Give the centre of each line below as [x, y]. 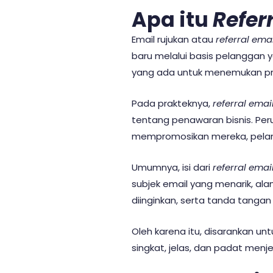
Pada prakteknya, [172, 104]
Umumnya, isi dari [172, 168]
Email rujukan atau [174, 40]
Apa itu [172, 20]
